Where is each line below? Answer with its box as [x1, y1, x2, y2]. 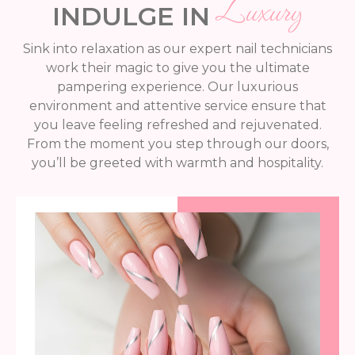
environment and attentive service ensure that [29, 98, 326, 113]
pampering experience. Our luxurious [57, 79, 298, 94]
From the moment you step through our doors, [26, 136, 329, 151]
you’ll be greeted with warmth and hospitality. [32, 155, 323, 170]
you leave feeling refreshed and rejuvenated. [33, 117, 322, 132]
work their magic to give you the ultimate [45, 60, 310, 75]
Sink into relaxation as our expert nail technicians [23, 41, 332, 56]
